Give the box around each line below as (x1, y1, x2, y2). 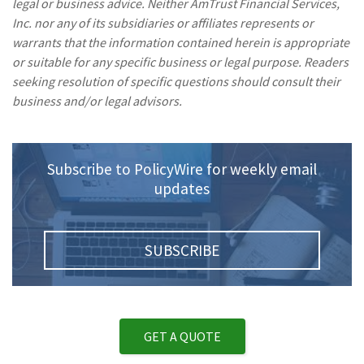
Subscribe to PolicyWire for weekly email (47, 158, 317, 179)
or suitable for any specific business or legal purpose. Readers (12, 53, 349, 70)
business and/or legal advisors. (12, 92, 182, 109)
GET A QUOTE (143, 327, 221, 344)
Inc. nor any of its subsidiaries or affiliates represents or (12, 14, 314, 31)
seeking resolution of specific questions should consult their (12, 72, 340, 89)
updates (154, 178, 210, 198)
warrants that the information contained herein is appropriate (12, 33, 349, 50)
